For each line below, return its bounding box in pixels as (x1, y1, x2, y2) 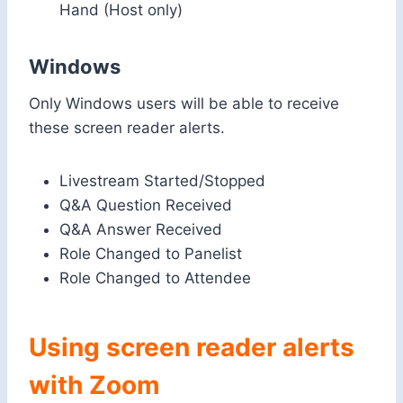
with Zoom (29, 370, 160, 401)
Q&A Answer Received (59, 220, 222, 239)
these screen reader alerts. (29, 119, 225, 138)
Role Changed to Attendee (59, 269, 251, 288)
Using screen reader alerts (29, 332, 354, 363)
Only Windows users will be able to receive (29, 94, 339, 113)
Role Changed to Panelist (59, 245, 242, 264)
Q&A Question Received (59, 196, 232, 215)
